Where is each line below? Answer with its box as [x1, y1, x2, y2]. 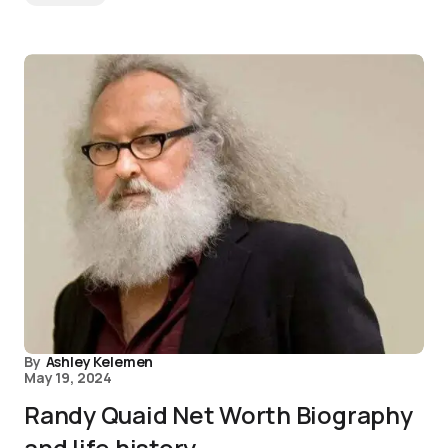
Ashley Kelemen [45, 352, 154, 372]
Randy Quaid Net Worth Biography [24, 398, 413, 432]
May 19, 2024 [24, 368, 113, 388]
